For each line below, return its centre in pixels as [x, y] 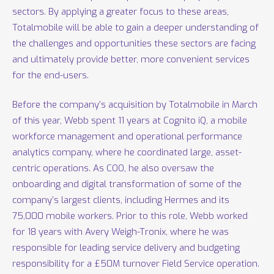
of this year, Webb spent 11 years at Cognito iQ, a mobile [130, 120]
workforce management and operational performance [128, 136]
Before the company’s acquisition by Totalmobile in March [135, 105]
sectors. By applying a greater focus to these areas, [121, 11]
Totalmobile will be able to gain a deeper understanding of [136, 27]
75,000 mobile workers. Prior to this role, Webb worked [130, 216]
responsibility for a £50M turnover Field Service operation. [136, 264]
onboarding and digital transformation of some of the [127, 184]
